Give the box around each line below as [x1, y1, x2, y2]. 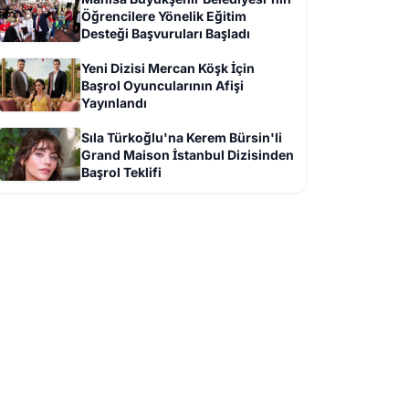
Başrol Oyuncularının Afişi [81, 78, 244, 93]
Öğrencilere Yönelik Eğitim [81, 8, 246, 24]
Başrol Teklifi [81, 164, 162, 180]
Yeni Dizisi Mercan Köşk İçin [81, 60, 255, 76]
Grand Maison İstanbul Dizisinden [81, 147, 294, 163]
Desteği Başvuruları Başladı [81, 26, 250, 41]
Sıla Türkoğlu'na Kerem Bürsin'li [81, 130, 282, 145]
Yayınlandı [81, 95, 147, 110]
